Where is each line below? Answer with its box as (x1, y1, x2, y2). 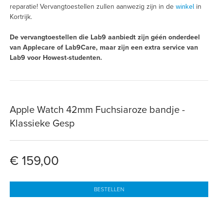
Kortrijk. (10, 13, 32, 21)
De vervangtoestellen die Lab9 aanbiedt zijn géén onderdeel (10, 33, 200, 42)
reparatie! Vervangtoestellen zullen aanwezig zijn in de (10, 2, 176, 11)
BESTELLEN (94, 186, 124, 193)
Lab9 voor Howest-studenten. (10, 54, 102, 62)
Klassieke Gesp (10, 118, 74, 130)
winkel (176, 2, 194, 11)
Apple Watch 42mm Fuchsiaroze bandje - (10, 104, 185, 116)
